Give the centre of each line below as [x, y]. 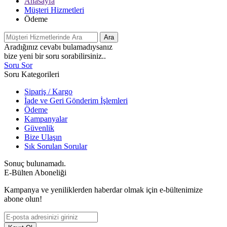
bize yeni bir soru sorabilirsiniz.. [55, 56]
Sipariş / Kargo [48, 91]
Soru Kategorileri [32, 74]
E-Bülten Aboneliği [35, 173]
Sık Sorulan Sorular [56, 146]
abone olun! [23, 199]
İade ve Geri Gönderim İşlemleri [76, 101]
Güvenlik [39, 128]
